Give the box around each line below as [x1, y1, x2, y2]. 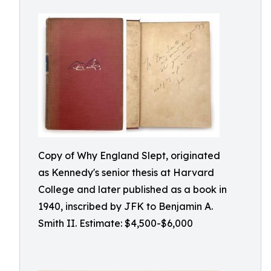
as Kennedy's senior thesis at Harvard [38, 166, 214, 178]
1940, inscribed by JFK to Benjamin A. [38, 200, 213, 212]
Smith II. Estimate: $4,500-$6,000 [38, 217, 193, 229]
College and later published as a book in [38, 183, 227, 195]
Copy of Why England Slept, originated [38, 149, 220, 162]
